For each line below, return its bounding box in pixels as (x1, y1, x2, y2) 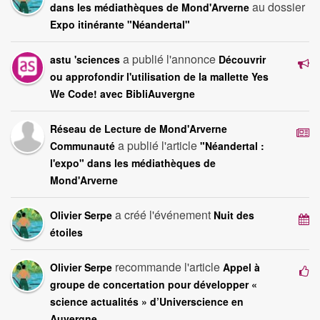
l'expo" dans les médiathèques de (50, 156, 216, 171)
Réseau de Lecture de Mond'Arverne (50, 121, 227, 136)
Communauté (50, 139, 115, 154)
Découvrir (219, 52, 266, 67)
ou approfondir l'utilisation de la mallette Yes (50, 69, 269, 84)
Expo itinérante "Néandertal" (50, 17, 190, 32)
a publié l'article (115, 137, 200, 154)
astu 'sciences (50, 52, 120, 67)
